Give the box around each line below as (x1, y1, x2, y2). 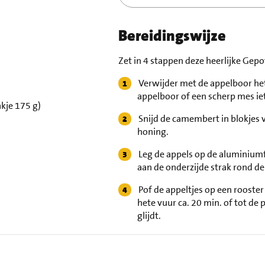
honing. (137, 125, 169, 138)
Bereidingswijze (118, 26, 226, 46)
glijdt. (137, 209, 161, 222)
